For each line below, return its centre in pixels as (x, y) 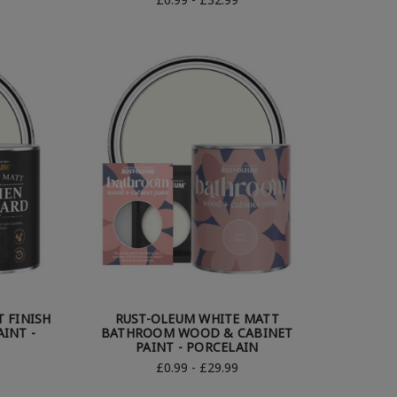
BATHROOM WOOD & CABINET (197, 333)
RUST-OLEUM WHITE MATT (197, 319)
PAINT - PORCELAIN (197, 347)
